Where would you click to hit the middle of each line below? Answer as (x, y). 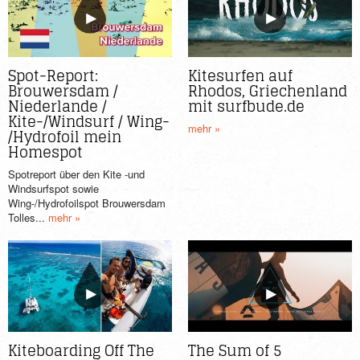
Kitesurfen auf (240, 75)
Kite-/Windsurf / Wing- (89, 121)
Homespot (45, 151)
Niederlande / (57, 106)
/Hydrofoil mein (65, 136)
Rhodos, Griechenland (268, 90)
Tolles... (28, 217)
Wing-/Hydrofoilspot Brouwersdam (87, 202)
